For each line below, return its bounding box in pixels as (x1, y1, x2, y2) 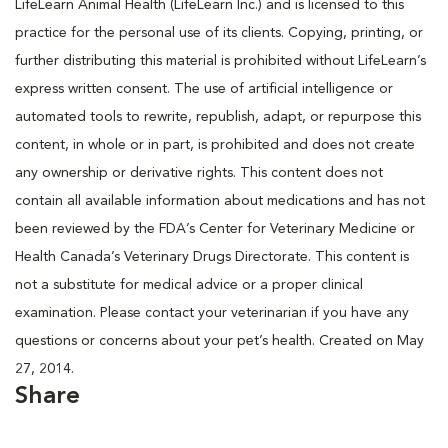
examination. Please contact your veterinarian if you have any (15, 305, 409, 320)
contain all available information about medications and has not (15, 193, 425, 208)
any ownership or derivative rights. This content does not (15, 165, 383, 180)
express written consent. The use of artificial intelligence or (15, 81, 393, 96)
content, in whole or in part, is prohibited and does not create (15, 137, 415, 152)
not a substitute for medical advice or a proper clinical (15, 277, 363, 292)
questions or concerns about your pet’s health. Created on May (15, 333, 424, 348)
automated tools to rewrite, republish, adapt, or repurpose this (15, 109, 421, 124)
